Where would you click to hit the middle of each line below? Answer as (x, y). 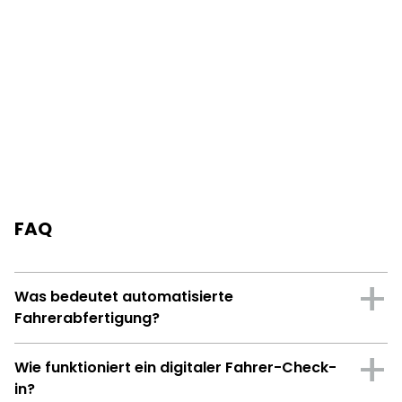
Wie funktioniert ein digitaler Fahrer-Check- (175, 367)
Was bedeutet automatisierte (124, 296)
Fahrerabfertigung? (87, 318)
